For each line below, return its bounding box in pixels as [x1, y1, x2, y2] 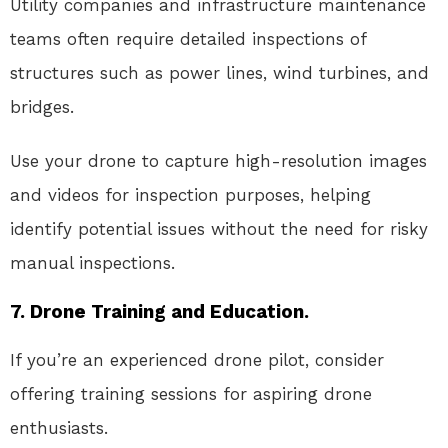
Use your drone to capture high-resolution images [10, 151, 427, 172]
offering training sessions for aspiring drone [10, 384, 372, 405]
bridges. [10, 97, 74, 118]
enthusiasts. [10, 418, 108, 439]
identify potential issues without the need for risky [10, 219, 428, 240]
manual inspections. [10, 253, 175, 274]
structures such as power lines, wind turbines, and [10, 63, 429, 84]
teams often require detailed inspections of [10, 29, 366, 50]
